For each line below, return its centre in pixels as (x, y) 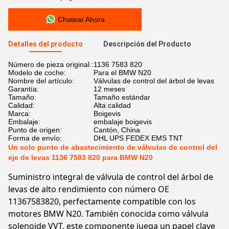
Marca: (19, 113)
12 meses (109, 89)
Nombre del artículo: (41, 81)
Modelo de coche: (37, 73)
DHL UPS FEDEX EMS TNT (138, 138)
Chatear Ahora (81, 19)
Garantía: (24, 89)
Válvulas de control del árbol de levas (154, 81)
